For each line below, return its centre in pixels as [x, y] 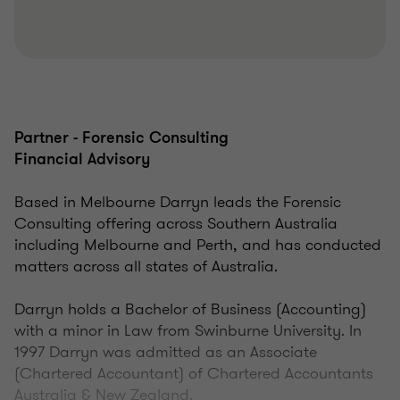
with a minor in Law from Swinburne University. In [188, 331]
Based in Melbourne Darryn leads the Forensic [178, 202]
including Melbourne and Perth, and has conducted [198, 245]
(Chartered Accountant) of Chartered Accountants [194, 374]
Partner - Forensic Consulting [121, 138]
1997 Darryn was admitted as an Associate [166, 352]
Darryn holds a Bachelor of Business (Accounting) [190, 309]
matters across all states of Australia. [146, 267]
